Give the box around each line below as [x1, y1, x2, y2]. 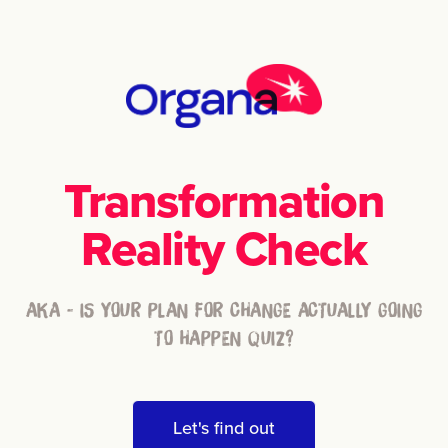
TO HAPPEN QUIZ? [154, 326, 294, 350]
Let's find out [173, 415, 275, 440]
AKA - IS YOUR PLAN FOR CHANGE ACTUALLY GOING [25, 298, 423, 322]
